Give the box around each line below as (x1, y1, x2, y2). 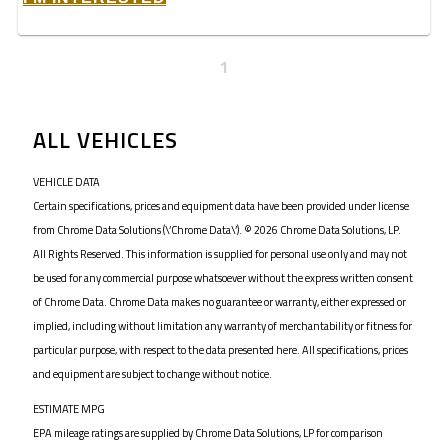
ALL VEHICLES (33, 122, 178, 157)
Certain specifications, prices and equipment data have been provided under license (33, 197, 409, 214)
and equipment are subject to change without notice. (33, 365, 272, 382)
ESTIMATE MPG (33, 400, 105, 417)
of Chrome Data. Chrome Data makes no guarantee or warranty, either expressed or (33, 293, 406, 310)
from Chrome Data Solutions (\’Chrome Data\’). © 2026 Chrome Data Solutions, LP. (33, 221, 401, 238)
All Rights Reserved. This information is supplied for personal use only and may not (33, 245, 407, 262)
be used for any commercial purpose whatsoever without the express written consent (33, 269, 413, 286)
